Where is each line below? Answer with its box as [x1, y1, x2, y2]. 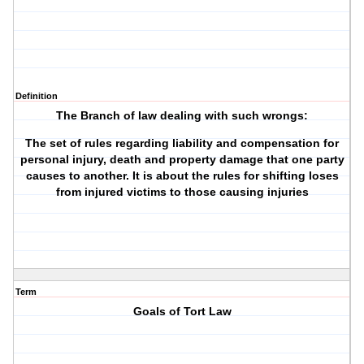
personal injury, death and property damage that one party [19, 153, 344, 167]
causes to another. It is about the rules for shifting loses [25, 169, 339, 183]
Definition [15, 91, 58, 102]
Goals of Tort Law [132, 305, 232, 318]
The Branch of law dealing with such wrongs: [56, 109, 309, 123]
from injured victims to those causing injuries [55, 185, 309, 199]
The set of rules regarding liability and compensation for [25, 136, 340, 150]
